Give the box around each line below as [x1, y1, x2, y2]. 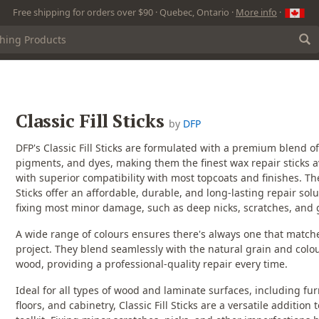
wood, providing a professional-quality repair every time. [15, 256, 288, 271]
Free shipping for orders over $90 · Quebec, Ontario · [13, 6, 236, 19]
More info [236, 6, 277, 19]
